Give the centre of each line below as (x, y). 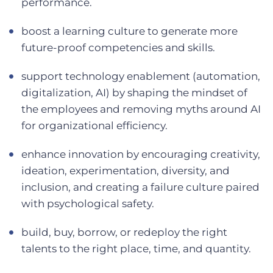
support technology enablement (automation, (141, 76)
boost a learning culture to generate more (129, 31)
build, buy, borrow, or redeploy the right (124, 232)
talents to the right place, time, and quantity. (136, 248)
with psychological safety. (88, 203)
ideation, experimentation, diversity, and (126, 170)
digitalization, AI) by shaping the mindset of (134, 92)
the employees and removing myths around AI (141, 109)
